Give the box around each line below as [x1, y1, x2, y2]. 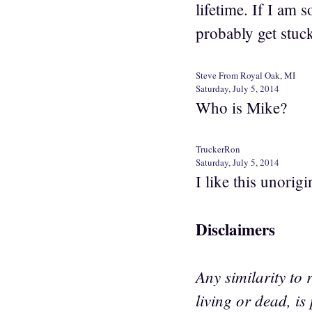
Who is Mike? [196, 96, 287, 118]
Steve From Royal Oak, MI [196, 68, 295, 81]
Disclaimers [196, 217, 275, 241]
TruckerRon [196, 143, 240, 156]
